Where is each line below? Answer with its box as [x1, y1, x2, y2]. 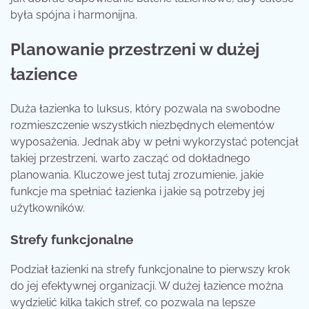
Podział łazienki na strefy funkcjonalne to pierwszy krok [10, 263, 290, 277]
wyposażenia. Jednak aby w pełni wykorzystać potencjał [10, 134, 299, 148]
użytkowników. [10, 201, 85, 215]
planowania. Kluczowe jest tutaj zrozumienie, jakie [10, 168, 263, 181]
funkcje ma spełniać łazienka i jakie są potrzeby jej [10, 184, 265, 198]
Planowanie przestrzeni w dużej [10, 39, 259, 59]
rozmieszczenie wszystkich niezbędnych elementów [10, 118, 275, 132]
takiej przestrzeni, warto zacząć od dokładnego [10, 151, 250, 165]
